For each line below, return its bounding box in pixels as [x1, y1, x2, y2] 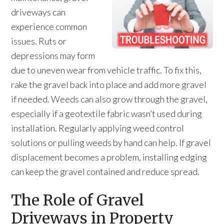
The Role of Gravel [11, 190, 144, 209]
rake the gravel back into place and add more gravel [11, 79, 207, 90]
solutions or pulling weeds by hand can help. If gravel [11, 137, 211, 148]
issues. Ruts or [11, 35, 67, 46]
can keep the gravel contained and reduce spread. [11, 166, 200, 177]
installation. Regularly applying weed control [11, 122, 184, 133]
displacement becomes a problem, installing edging [11, 151, 207, 162]
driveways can [11, 6, 66, 17]
